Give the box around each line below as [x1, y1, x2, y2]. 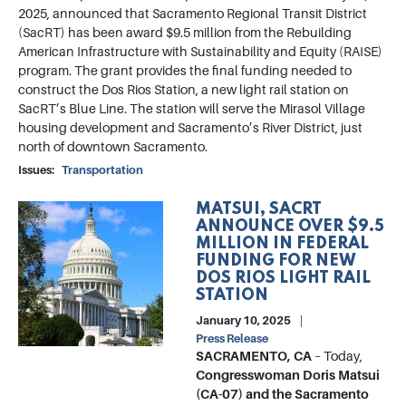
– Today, [312, 349, 362, 364]
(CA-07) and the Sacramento [196, 387, 369, 402]
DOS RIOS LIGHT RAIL [196, 270, 371, 287]
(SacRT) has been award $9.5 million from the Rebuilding [18, 25, 352, 41]
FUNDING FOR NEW [196, 253, 356, 270]
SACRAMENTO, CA [196, 349, 312, 364]
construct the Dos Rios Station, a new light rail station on [18, 82, 349, 98]
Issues [18, 163, 52, 178]
